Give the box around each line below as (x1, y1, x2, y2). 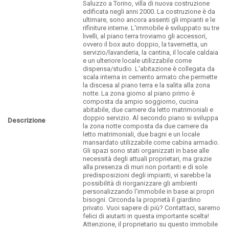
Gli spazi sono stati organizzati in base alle (83, 147, 209, 154)
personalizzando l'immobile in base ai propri (83, 188, 214, 195)
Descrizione (8, 117, 45, 124)
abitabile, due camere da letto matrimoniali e (83, 106, 213, 113)
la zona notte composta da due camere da (83, 122, 208, 130)
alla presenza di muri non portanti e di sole (83, 163, 208, 171)
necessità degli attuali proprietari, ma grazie (83, 155, 212, 163)
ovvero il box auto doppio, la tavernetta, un (83, 40, 208, 48)
